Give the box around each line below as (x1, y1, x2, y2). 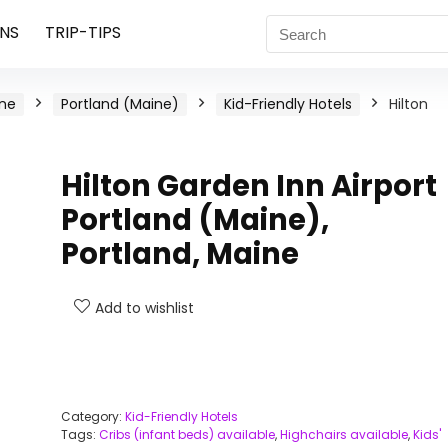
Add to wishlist (94, 298, 194, 318)
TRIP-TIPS (44, 21, 121, 44)
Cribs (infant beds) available (98, 426, 275, 443)
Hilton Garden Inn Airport (60, 166, 437, 206)
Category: (60, 408, 125, 425)
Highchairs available (279, 426, 408, 443)
